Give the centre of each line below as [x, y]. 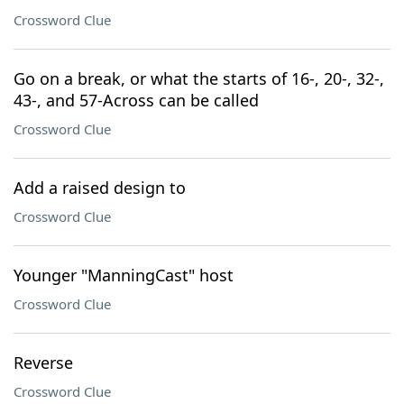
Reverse [43, 363]
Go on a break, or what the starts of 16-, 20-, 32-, [199, 78]
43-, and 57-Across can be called [136, 100]
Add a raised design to [100, 188]
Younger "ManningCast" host [124, 275]
